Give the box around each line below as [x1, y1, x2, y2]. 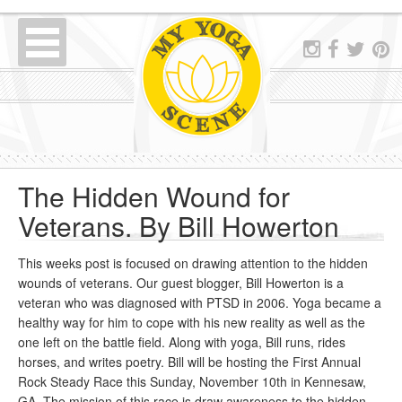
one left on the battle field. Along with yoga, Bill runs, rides [18, 333, 345, 351]
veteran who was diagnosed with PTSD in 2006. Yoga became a [18, 293, 381, 311]
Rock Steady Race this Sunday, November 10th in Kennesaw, [18, 372, 366, 390]
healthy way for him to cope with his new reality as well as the [18, 313, 365, 331]
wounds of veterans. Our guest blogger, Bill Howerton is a [18, 274, 344, 292]
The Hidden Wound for [18, 177, 290, 215]
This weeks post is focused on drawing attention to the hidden [18, 254, 368, 272]
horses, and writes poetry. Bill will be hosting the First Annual [18, 353, 361, 371]
